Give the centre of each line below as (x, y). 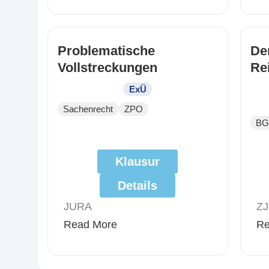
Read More (90, 225)
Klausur (138, 162)
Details (138, 186)
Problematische (106, 50)
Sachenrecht (88, 109)
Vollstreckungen (107, 67)
